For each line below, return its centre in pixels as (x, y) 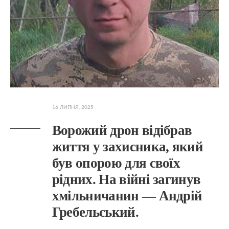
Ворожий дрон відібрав (122, 130)
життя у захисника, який (128, 147)
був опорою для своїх (116, 163)
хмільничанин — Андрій (127, 196)
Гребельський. (95, 212)
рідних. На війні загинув (126, 179)
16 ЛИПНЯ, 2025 (73, 107)
